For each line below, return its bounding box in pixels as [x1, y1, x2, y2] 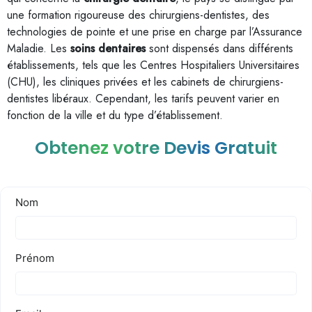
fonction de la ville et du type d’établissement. [7, 107, 223, 123]
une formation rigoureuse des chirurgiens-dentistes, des [7, 7, 270, 23]
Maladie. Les [7, 40, 70, 56]
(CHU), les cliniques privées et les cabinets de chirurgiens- [7, 74, 283, 90]
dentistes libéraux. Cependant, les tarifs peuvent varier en [7, 91, 279, 107]
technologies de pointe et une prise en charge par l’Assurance [7, 24, 302, 40]
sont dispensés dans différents [146, 40, 293, 56]
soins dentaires [70, 40, 146, 56]
